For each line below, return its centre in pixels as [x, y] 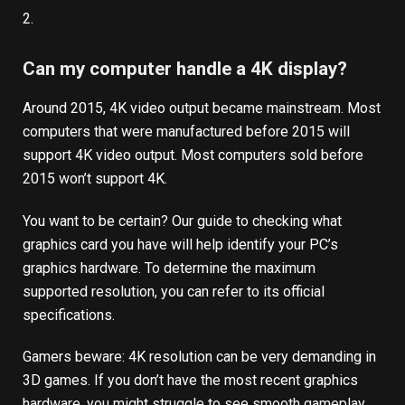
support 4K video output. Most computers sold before [193, 155]
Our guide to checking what [257, 221]
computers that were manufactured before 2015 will [186, 131]
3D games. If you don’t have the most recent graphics [190, 381]
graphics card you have [95, 244]
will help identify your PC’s [253, 244]
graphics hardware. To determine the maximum [169, 268]
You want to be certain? [97, 221]
